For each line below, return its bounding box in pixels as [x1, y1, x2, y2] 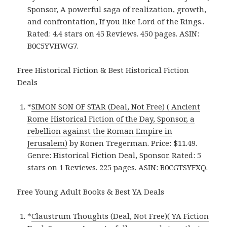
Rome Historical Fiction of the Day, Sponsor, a [27, 113, 195, 124]
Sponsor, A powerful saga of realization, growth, [27, 4, 207, 14]
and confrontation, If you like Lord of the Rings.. [27, 16, 205, 26]
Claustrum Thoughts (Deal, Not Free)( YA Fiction [31, 210, 209, 221]
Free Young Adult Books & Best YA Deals [17, 186, 165, 197]
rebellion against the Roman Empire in [27, 125, 173, 136]
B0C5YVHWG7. [27, 40, 79, 51]
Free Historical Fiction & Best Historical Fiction [17, 64, 190, 75]
